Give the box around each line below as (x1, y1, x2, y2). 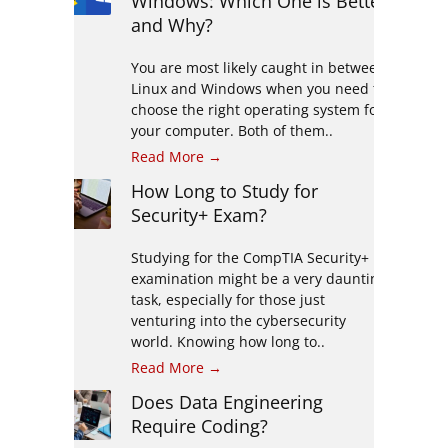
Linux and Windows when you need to (130, 78, 386, 98)
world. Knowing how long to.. (130, 331, 325, 351)
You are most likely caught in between (130, 57, 386, 77)
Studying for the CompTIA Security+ (130, 247, 369, 267)
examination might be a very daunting (130, 268, 387, 288)
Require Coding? (130, 413, 268, 438)
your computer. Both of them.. (130, 120, 333, 140)
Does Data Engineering (130, 389, 323, 414)
